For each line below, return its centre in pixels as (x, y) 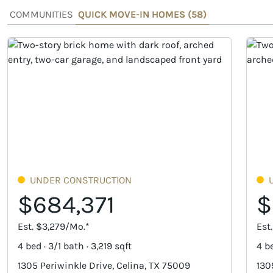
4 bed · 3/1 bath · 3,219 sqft (75, 246)
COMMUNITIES (41, 14)
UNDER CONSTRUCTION (81, 180)
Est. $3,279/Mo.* (54, 226)
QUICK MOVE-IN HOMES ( (135, 14)
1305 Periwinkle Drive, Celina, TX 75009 (104, 265)
